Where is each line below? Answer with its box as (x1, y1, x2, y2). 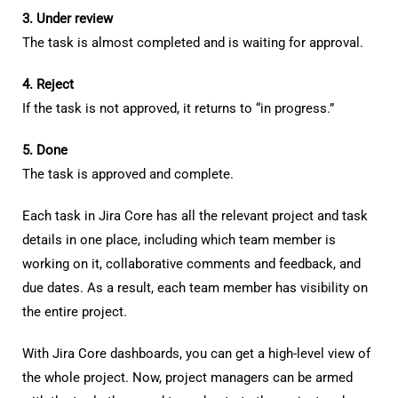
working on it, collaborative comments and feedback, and (22, 256, 361, 272)
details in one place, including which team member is (22, 232, 336, 248)
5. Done (22, 142, 68, 158)
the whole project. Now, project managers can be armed (22, 370, 353, 386)
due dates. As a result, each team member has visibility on (22, 280, 368, 296)
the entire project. (22, 304, 127, 320)
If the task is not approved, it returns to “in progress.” (22, 100, 334, 116)
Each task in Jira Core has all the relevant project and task (22, 208, 368, 224)
